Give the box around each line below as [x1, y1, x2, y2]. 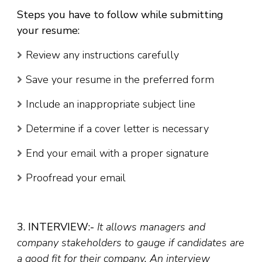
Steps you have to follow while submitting [17, 8, 223, 22]
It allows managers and [97, 220, 205, 235]
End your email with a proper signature [26, 146, 209, 161]
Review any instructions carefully [26, 48, 179, 63]
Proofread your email [26, 171, 126, 185]
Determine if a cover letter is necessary [26, 122, 209, 136]
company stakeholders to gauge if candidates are [17, 236, 244, 250]
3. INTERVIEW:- [17, 220, 97, 235]
